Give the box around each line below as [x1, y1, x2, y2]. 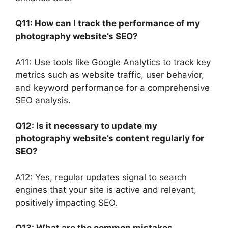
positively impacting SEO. [15, 197, 118, 208]
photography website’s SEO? [15, 31, 138, 42]
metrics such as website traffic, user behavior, [15, 69, 204, 80]
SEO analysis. [15, 95, 71, 105]
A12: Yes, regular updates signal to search [15, 172, 187, 182]
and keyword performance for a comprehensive [15, 82, 210, 93]
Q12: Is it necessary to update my [15, 121, 157, 131]
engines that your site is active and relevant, [15, 184, 196, 195]
